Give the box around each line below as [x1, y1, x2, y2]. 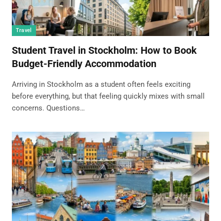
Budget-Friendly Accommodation [11, 57, 156, 70]
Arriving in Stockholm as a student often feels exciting [11, 79, 190, 89]
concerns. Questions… [11, 103, 85, 112]
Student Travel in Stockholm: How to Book [11, 44, 197, 56]
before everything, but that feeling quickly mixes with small [11, 91, 205, 101]
